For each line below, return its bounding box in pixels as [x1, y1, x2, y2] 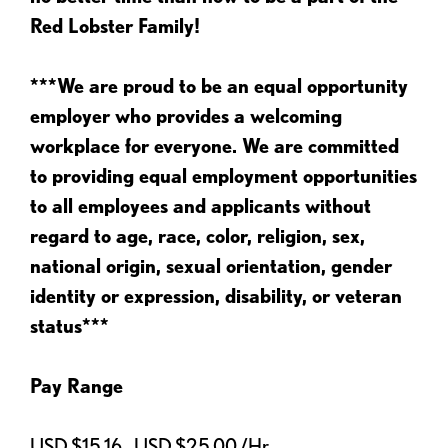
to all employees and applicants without [30, 194, 371, 218]
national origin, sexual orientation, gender [30, 254, 392, 278]
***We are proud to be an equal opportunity [30, 74, 408, 98]
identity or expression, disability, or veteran [30, 284, 402, 308]
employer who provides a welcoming [30, 104, 342, 128]
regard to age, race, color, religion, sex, [30, 224, 365, 248]
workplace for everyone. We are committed [30, 134, 399, 158]
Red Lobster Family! [30, 14, 200, 38]
